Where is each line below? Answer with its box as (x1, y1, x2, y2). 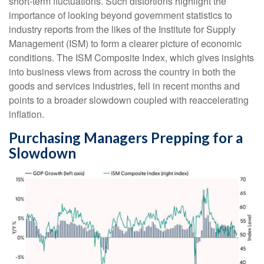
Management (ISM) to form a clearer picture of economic (9, 37, 242, 51)
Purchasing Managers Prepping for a (9, 129, 243, 147)
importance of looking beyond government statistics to (9, 8, 232, 22)
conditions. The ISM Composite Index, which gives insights (9, 51, 254, 65)
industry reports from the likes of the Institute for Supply (9, 22, 236, 37)
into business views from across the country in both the (9, 65, 236, 79)
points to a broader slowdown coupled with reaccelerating (9, 93, 249, 107)
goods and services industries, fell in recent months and (9, 79, 240, 93)
